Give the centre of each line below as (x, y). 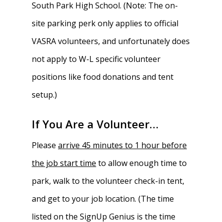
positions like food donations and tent (103, 77)
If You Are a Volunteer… (95, 124)
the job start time (64, 163)
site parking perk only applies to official (105, 23)
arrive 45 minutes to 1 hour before (123, 145)
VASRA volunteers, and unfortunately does (111, 41)
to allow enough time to (142, 163)
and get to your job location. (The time (103, 199)
